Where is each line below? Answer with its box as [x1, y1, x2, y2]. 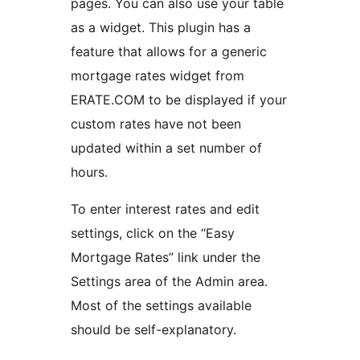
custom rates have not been [71, 115, 241, 132]
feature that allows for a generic [71, 43, 267, 59]
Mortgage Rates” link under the [71, 248, 260, 265]
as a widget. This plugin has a [71, 18, 251, 35]
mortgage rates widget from [71, 67, 244, 84]
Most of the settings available [71, 297, 252, 313]
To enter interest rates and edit [71, 200, 260, 217]
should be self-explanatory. [71, 321, 236, 337]
